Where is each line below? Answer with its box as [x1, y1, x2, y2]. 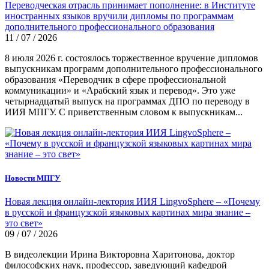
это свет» [5, 217, 43, 228]
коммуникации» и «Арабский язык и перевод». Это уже [5, 85, 235, 96]
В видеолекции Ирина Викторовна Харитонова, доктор [5, 249, 235, 259]
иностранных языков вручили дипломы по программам [5, 11, 234, 22]
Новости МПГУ [5, 173, 61, 183]
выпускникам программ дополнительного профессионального [5, 64, 262, 74]
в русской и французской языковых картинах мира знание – [5, 207, 250, 217]
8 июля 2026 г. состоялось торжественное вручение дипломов [5, 53, 258, 64]
